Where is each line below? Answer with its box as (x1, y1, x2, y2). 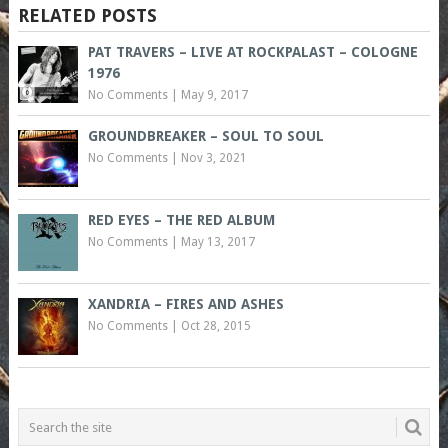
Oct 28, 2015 (180, 319, 251, 334)
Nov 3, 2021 (180, 151, 247, 166)
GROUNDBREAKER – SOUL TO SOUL (87, 128, 324, 145)
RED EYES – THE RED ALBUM (87, 212, 275, 229)
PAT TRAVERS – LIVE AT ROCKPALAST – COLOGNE (87, 44, 418, 61)
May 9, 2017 (180, 88, 248, 103)
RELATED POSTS (17, 5, 157, 27)
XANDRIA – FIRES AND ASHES (87, 296, 284, 313)
